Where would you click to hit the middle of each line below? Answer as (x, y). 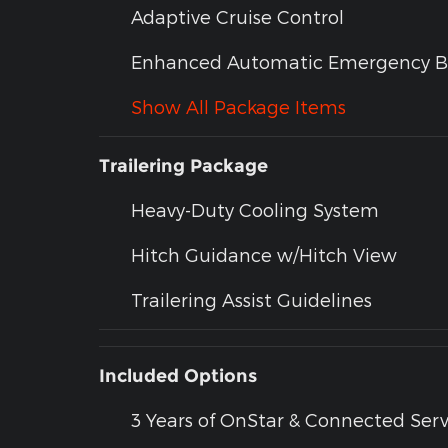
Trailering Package (183, 166)
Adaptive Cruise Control (237, 17)
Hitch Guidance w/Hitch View (264, 255)
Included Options (178, 376)
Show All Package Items (238, 107)
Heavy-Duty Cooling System (255, 210)
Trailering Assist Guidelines (251, 300)
